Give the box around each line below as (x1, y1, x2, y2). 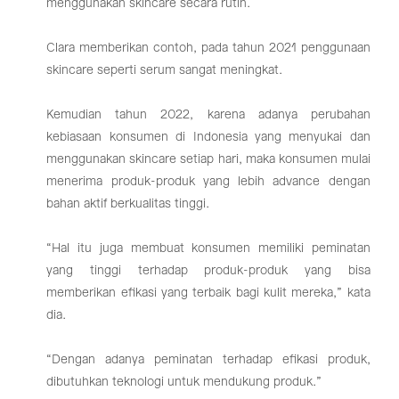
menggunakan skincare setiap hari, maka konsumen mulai (46, 152, 370, 166)
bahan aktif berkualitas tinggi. (46, 197, 210, 210)
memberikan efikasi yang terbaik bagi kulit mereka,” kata (46, 286, 370, 299)
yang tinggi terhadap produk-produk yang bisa (46, 264, 370, 277)
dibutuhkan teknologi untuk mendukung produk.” (46, 375, 322, 388)
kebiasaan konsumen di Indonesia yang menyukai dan (46, 130, 370, 143)
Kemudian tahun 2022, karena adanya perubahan (46, 108, 370, 121)
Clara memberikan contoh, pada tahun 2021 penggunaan (46, 41, 370, 54)
